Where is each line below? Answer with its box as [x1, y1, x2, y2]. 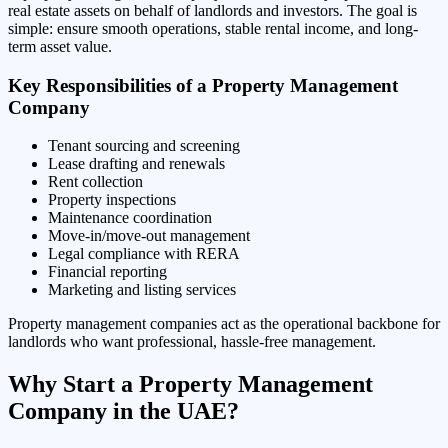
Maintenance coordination [48, 209, 212, 227]
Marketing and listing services [48, 281, 236, 299]
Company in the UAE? [8, 398, 239, 425]
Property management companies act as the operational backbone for [8, 315, 440, 333]
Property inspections [48, 191, 176, 209]
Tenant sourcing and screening [48, 137, 240, 155]
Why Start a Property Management [8, 371, 373, 398]
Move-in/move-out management [48, 227, 250, 245]
